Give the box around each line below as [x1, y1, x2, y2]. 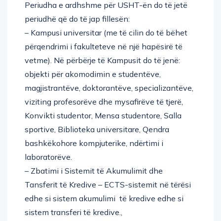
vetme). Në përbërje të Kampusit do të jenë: [25, 55, 180, 65]
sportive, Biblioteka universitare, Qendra [25, 124, 169, 134]
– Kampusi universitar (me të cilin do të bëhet [25, 27, 187, 37]
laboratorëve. [25, 151, 72, 162]
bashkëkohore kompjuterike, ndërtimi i [25, 138, 163, 148]
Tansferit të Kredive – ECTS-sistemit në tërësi [25, 179, 191, 189]
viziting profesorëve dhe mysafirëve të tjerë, [25, 96, 183, 107]
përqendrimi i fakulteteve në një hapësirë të [25, 41, 183, 51]
